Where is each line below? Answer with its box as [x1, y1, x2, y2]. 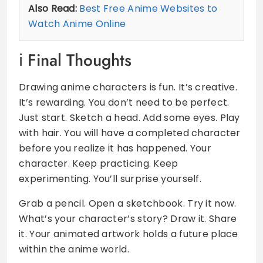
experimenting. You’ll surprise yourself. [19, 171, 201, 186]
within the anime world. [19, 242, 129, 256]
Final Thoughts [28, 48, 131, 72]
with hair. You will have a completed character [19, 126, 241, 140]
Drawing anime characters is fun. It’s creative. [19, 80, 238, 94]
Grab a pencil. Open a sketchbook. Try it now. [19, 196, 237, 210]
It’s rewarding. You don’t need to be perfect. [19, 95, 230, 109]
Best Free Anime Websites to [79, 1, 218, 15]
